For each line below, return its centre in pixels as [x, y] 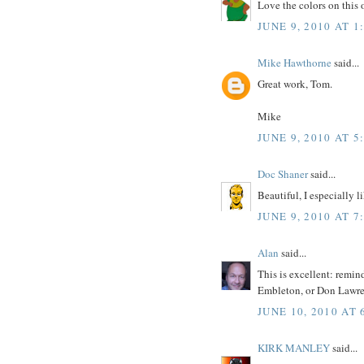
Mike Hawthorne [295, 62]
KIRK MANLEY [294, 347]
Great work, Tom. [295, 84]
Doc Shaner [283, 173]
